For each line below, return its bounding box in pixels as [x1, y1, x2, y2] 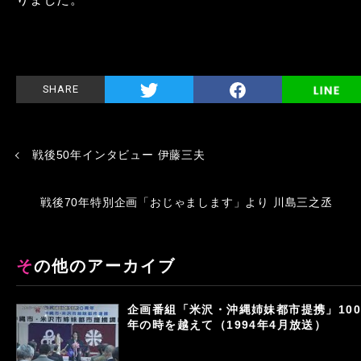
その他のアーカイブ [34, 257, 176, 275]
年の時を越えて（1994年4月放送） [127, 318, 327, 331]
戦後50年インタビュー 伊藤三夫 [32, 148, 205, 161]
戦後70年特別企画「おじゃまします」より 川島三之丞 [40, 196, 333, 209]
